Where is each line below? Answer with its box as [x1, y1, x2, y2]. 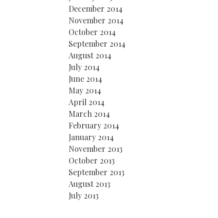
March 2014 [69, 109, 110, 119]
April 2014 [69, 97, 105, 107]
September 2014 [69, 38, 126, 49]
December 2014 [69, 3, 123, 14]
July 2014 [69, 62, 100, 72]
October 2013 [69, 155, 115, 165]
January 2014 [69, 132, 114, 142]
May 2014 [69, 85, 101, 95]
